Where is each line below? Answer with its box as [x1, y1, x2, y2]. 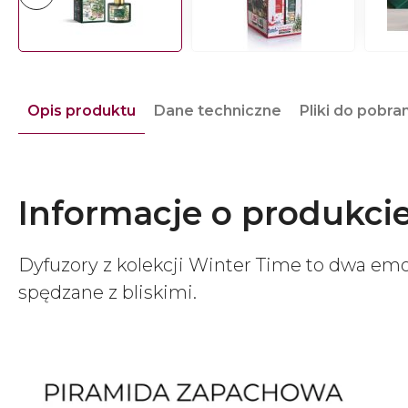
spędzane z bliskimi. [18, 281, 197, 303]
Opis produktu [27, 102, 136, 119]
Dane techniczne [154, 102, 281, 119]
